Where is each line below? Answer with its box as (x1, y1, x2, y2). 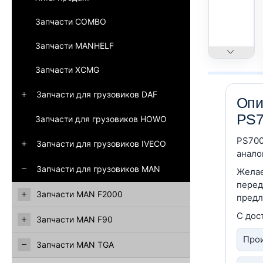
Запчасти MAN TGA (36, 240, 114, 249)
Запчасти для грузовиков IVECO (36, 139, 166, 149)
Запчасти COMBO (35, 16, 106, 26)
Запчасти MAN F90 (36, 214, 113, 224)
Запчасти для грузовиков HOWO (35, 114, 167, 124)
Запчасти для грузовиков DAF (36, 89, 157, 99)
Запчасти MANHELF (35, 41, 114, 50)
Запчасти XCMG (35, 65, 99, 75)
